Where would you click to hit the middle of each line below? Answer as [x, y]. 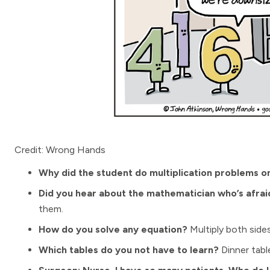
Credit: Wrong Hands [60, 150]
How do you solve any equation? [113, 229]
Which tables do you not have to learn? [129, 250]
